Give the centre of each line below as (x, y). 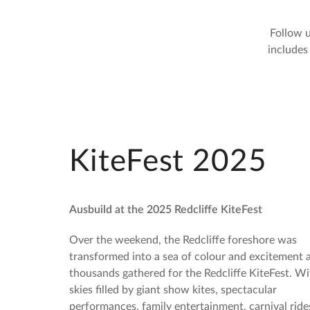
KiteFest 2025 (168, 162)
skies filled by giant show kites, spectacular (173, 290)
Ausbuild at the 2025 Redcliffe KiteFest (166, 210)
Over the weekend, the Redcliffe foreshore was (183, 240)
